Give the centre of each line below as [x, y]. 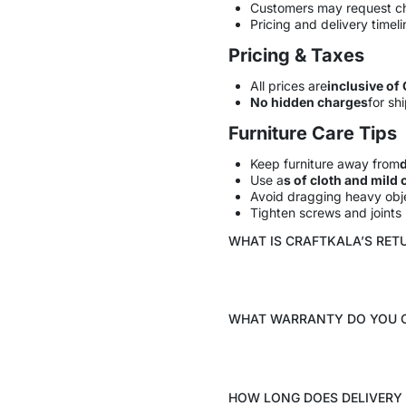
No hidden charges [309, 101]
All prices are [288, 85]
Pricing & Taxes [296, 55]
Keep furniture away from [324, 163]
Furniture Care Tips [313, 133]
